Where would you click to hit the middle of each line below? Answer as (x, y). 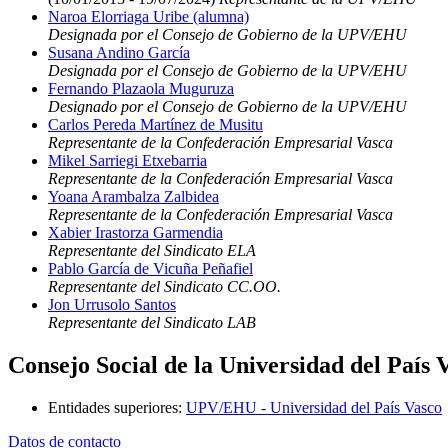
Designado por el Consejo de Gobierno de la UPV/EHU (227, 106)
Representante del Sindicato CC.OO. (164, 286)
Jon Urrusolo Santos (112, 304)
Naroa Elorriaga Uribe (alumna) (148, 16)
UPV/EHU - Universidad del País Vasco (314, 407)
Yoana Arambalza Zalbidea (133, 196)
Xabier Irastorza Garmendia (135, 232)
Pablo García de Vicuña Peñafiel (150, 268)
